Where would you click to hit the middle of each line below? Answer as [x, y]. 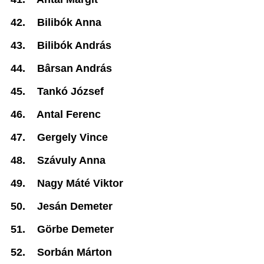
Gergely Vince [72, 137]
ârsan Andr [72, 68]
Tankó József [70, 91]
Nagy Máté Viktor [80, 183]
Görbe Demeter [75, 229]
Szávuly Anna [71, 160]
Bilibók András [74, 45]
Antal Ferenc [69, 114]
